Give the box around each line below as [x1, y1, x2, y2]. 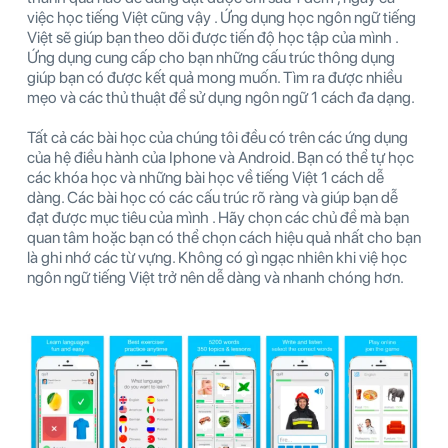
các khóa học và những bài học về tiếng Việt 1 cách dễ [27, 168, 384, 188]
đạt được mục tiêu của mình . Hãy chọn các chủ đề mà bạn [27, 208, 409, 228]
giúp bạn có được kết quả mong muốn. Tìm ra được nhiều [27, 68, 402, 88]
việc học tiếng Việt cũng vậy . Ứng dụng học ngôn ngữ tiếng [27, 8, 416, 28]
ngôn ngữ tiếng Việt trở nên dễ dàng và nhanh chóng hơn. [27, 268, 404, 288]
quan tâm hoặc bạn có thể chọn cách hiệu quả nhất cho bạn [27, 228, 421, 248]
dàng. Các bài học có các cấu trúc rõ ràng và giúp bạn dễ [27, 188, 398, 208]
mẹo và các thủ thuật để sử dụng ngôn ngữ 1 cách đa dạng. [27, 88, 415, 108]
